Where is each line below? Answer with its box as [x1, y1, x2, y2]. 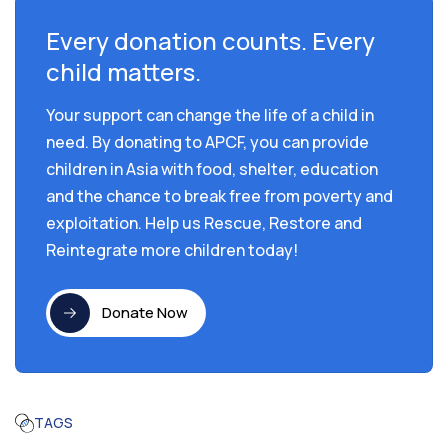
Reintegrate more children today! [46, 238, 298, 261]
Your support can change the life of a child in [46, 103, 374, 126]
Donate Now [102, 302, 188, 324]
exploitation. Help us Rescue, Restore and [46, 211, 362, 234]
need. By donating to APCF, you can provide [46, 130, 369, 153]
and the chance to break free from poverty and [46, 184, 393, 207]
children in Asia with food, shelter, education [46, 157, 378, 180]
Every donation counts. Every [46, 23, 375, 57]
